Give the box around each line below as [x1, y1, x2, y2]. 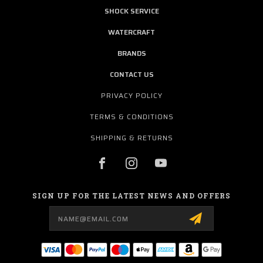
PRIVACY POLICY [101, 89, 163, 101]
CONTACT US [109, 68, 154, 80]
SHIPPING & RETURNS [90, 131, 173, 143]
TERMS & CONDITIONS [90, 110, 174, 122]
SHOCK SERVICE [104, 5, 159, 16]
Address [12, 211, 45, 225]
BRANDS [117, 47, 146, 59]
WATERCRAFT [108, 26, 155, 38]
